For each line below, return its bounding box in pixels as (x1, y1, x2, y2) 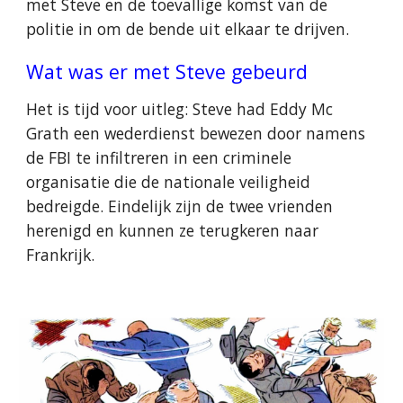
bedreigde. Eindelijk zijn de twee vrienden (26, 195, 334, 217)
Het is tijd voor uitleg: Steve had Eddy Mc (26, 98, 334, 120)
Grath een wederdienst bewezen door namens (26, 122, 366, 144)
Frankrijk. (26, 244, 95, 265)
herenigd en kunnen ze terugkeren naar (26, 219, 319, 241)
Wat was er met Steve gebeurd (26, 58, 309, 85)
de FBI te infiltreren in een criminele (26, 147, 292, 168)
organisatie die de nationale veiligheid (26, 171, 311, 193)
